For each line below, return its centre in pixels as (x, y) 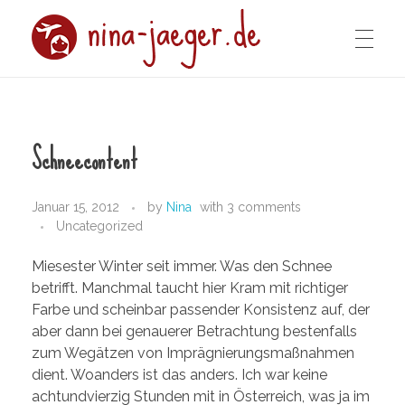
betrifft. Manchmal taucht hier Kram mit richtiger (190, 287)
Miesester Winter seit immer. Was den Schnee (182, 266)
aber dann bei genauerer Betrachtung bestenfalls (194, 331)
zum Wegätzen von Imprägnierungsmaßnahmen (193, 353)
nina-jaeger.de (49, 110)
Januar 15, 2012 (75, 207)
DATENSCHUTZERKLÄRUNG (115, 174)
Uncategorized (99, 226)
